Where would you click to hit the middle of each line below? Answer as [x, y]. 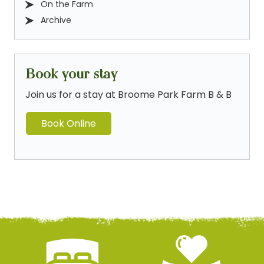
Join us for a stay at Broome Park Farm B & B [128, 94]
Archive [56, 20]
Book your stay [71, 73]
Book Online [69, 123]
